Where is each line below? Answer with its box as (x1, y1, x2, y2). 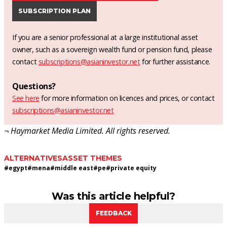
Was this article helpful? (52, 190, 175, 202)
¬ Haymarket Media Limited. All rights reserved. (4, 125, 170, 136)
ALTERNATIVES (4, 153, 62, 163)
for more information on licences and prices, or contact (39, 93, 215, 103)
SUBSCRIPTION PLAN (18, 7, 91, 15)
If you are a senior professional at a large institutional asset (12, 32, 198, 42)
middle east (55, 163, 93, 172)
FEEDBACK (95, 209, 132, 217)
